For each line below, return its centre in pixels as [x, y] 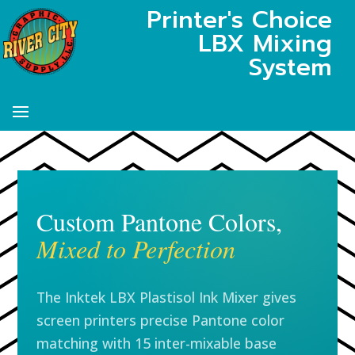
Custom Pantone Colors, [160, 221]
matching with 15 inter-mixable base [157, 343]
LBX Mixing [265, 44]
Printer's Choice [240, 20]
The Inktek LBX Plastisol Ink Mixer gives [167, 297]
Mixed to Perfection [136, 248]
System [291, 67]
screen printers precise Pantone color [161, 320]
